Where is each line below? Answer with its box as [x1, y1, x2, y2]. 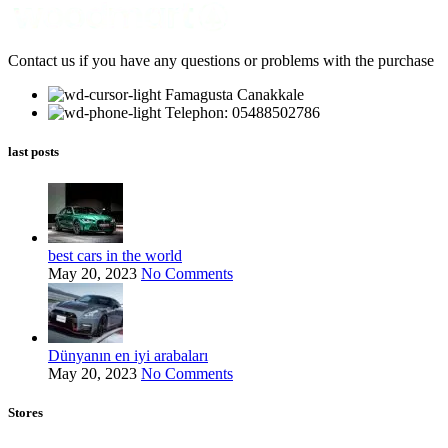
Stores [8, 404, 43, 420]
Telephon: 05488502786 [165, 104, 320, 122]
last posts [8, 144, 59, 160]
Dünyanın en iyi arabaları [48, 346, 208, 364]
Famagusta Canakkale [165, 86, 304, 104]
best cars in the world [48, 246, 182, 264]
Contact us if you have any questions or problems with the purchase [8, 52, 434, 70]
